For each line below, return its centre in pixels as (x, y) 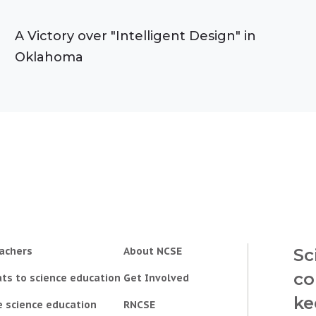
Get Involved (157, 278)
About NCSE (153, 251)
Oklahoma (49, 57)
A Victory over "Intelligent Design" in (136, 36)
